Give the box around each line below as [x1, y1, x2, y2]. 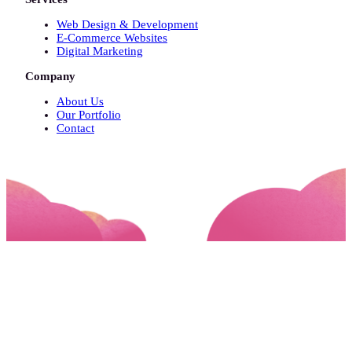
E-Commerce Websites [57, 31, 167, 45]
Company [25, 70, 75, 83]
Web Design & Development [57, 18, 198, 31]
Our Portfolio [57, 108, 121, 122]
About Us [57, 95, 104, 108]
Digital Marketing [57, 45, 143, 58]
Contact [57, 122, 94, 135]
